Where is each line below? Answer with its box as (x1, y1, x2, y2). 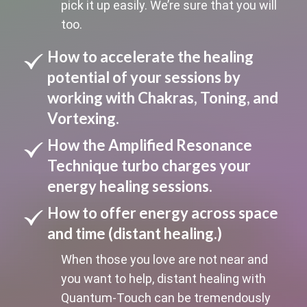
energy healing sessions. (47, 176, 212, 195)
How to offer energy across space (47, 203, 278, 222)
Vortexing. (47, 108, 119, 127)
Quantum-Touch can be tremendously (60, 290, 271, 305)
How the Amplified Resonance (47, 135, 252, 154)
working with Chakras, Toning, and (47, 88, 278, 107)
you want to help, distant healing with (60, 271, 266, 286)
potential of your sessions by (47, 67, 241, 86)
